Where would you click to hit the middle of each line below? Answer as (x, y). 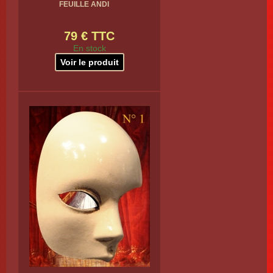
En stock (89, 48)
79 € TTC (89, 36)
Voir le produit (89, 62)
